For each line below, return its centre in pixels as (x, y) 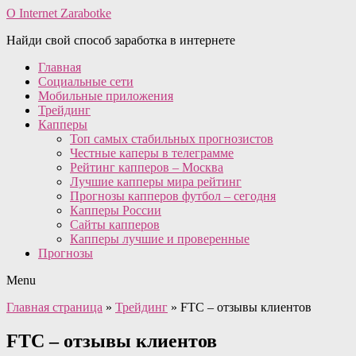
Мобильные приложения (106, 96)
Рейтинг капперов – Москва (147, 167)
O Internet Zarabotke (59, 13)
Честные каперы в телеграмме (152, 153)
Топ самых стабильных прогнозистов (172, 139)
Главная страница (54, 307)
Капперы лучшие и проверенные (160, 239)
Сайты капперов (115, 224)
